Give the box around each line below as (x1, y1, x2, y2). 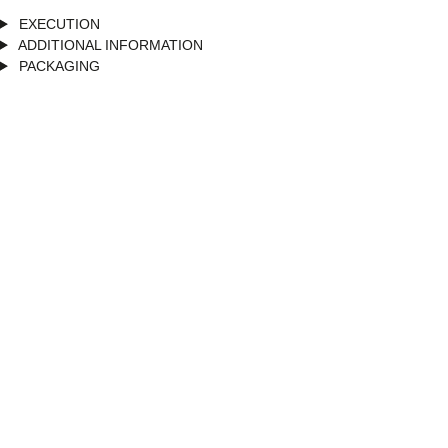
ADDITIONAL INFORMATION (14, 36, 203, 53)
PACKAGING (14, 57, 100, 74)
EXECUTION (14, 15, 100, 32)
